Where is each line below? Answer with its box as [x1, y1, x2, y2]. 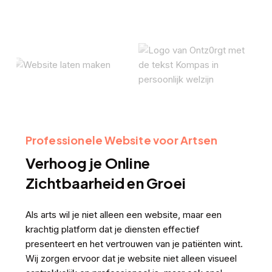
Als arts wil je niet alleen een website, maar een [25, 208, 222, 220]
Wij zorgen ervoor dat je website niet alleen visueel [25, 252, 237, 264]
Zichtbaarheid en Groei [25, 173, 186, 192]
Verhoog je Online [25, 153, 151, 172]
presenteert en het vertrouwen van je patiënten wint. [25, 237, 243, 250]
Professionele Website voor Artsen [25, 132, 218, 147]
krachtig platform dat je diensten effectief [25, 223, 200, 235]
